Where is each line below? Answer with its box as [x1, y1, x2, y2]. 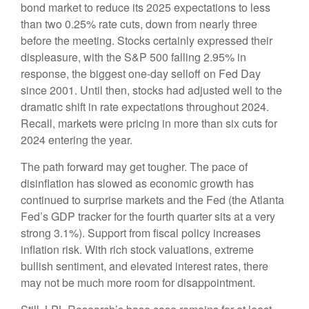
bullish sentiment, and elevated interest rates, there [21, 257, 268, 274]
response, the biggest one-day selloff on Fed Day [21, 65, 261, 81]
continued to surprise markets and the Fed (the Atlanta [21, 191, 284, 208]
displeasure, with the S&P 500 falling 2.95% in [21, 48, 246, 65]
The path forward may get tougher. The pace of [21, 158, 248, 175]
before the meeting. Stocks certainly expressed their [21, 32, 272, 48]
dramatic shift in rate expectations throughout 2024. [21, 98, 269, 114]
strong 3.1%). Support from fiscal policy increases [21, 224, 261, 241]
